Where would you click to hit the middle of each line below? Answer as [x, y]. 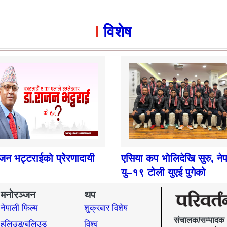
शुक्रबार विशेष [106, 208]
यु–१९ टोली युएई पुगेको [163, 172]
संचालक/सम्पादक [199, 220]
